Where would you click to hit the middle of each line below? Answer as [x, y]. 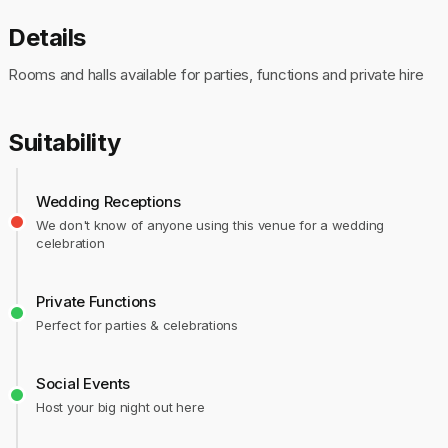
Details [47, 38]
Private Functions [96, 302]
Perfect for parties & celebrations [137, 325]
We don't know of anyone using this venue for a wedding [210, 225]
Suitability [64, 143]
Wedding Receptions [108, 202]
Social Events [83, 384]
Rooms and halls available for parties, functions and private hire [216, 75]
